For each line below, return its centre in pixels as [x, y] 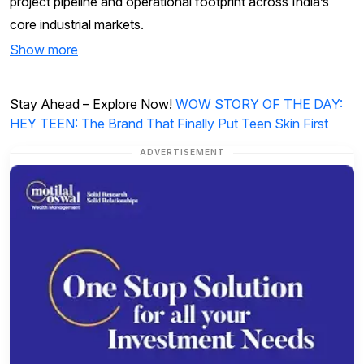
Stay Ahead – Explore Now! [93, 104]
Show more [44, 50]
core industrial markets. [77, 25]
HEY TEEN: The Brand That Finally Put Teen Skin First [169, 124]
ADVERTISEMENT [182, 152]
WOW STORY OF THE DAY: [259, 104]
